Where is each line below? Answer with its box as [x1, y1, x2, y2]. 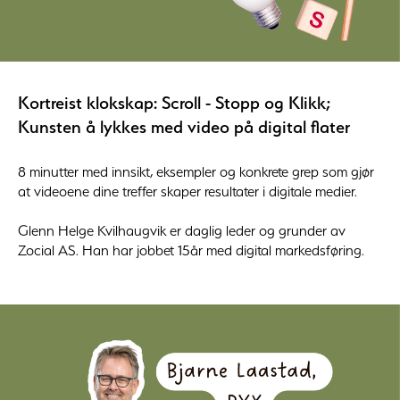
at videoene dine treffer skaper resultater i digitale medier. [18, 181, 357, 200]
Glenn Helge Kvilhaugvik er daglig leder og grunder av [18, 221, 346, 239]
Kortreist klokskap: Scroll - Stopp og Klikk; [18, 91, 330, 113]
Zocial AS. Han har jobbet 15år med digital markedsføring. [18, 240, 368, 259]
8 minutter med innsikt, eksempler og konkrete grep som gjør [18, 162, 374, 180]
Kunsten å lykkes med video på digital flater [18, 115, 350, 137]
